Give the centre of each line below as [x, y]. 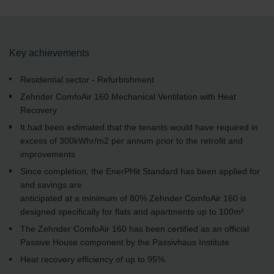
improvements [47, 154]
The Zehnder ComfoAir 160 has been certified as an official [134, 229]
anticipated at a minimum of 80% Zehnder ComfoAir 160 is [133, 198]
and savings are [51, 185]
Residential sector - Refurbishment [87, 79]
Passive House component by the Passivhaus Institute [124, 243]
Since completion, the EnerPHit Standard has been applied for [140, 172]
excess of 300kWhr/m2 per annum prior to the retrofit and [131, 141]
